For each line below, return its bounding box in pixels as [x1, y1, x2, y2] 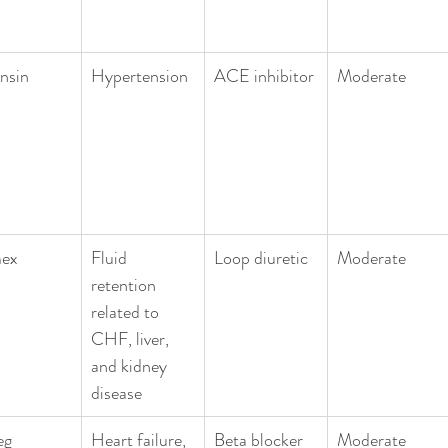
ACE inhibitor [214, 62, 314, 89]
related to [91, 298, 163, 325]
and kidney [91, 352, 171, 379]
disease [91, 379, 142, 406]
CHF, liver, [91, 325, 173, 352]
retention [91, 271, 160, 298]
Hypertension [91, 62, 188, 89]
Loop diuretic [214, 244, 308, 271]
